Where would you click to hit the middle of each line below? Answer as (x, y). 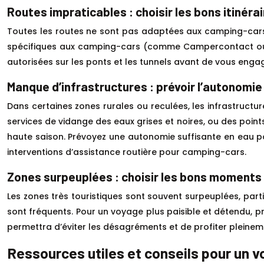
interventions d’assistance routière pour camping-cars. (127, 152)
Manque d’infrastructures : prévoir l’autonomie (135, 86)
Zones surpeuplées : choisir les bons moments (134, 176)
